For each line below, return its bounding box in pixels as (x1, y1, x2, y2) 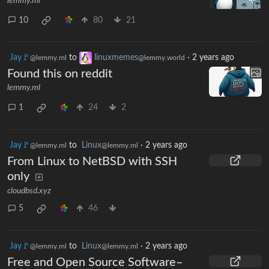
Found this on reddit (7, 68, 112, 80)
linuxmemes (94, 53, 138, 62)
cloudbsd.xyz (7, 186, 51, 195)
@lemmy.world (138, 54, 185, 62)
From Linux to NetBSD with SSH (7, 155, 177, 168)
